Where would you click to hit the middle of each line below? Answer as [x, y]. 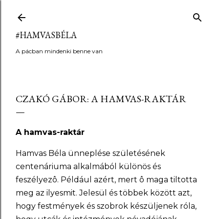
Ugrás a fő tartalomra [109, 12]
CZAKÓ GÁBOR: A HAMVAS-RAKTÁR [101, 99]
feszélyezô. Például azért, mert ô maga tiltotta [106, 180]
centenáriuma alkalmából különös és [88, 166]
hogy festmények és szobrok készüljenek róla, [106, 206]
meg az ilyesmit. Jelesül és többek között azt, [104, 193]
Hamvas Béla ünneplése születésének [90, 153]
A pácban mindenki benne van [59, 51]
